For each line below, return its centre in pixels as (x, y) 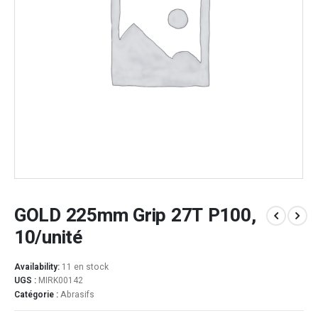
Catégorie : (37, 294)
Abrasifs (77, 294)
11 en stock (85, 267)
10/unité (48, 238)
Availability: (38, 267)
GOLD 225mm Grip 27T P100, (135, 216)
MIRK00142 (61, 281)
